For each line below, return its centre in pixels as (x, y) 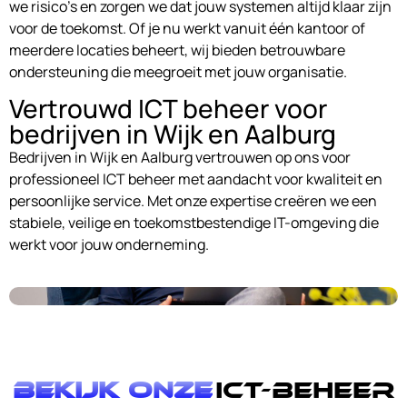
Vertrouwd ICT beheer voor (168, 109)
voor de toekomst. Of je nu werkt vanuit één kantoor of (187, 28)
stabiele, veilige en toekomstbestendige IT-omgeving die (194, 223)
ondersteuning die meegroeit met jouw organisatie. (178, 71)
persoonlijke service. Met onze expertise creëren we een (193, 201)
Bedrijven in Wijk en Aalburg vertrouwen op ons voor (180, 158)
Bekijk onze (112, 389)
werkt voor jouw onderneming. (109, 245)
